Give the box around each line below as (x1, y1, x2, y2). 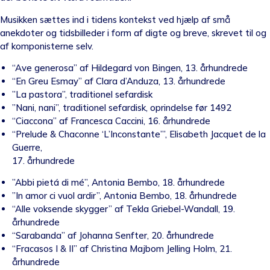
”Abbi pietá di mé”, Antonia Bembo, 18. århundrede (12, 177, 225, 189)
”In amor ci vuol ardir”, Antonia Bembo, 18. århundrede (12, 190, 237, 202)
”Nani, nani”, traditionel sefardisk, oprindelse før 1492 (12, 101, 231, 113)
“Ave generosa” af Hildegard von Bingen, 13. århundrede (12, 61, 248, 74)
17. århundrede (12, 154, 75, 166)
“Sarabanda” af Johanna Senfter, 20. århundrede (12, 230, 214, 242)
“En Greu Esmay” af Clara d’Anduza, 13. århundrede (12, 75, 225, 87)
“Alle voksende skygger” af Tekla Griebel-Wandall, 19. (12, 203, 235, 215)
